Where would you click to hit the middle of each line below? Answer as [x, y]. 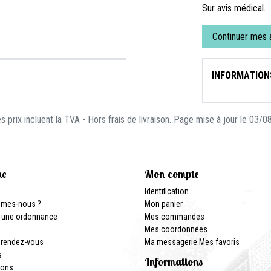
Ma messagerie [171, 242]
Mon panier [164, 204]
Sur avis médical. [234, 8]
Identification [167, 191]
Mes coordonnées [176, 229]
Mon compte [172, 174]
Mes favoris [219, 242]
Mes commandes [175, 217]
